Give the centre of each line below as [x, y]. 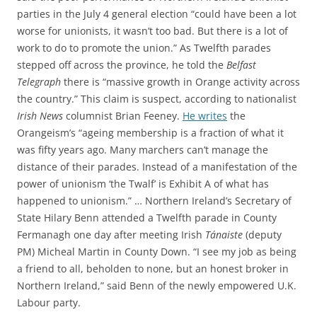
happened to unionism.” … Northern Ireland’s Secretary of [154, 201]
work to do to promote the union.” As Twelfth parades [144, 48]
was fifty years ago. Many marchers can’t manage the [143, 150]
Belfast [241, 65]
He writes [205, 116]
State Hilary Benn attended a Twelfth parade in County [147, 218]
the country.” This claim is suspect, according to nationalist [157, 99]
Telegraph [39, 82]
